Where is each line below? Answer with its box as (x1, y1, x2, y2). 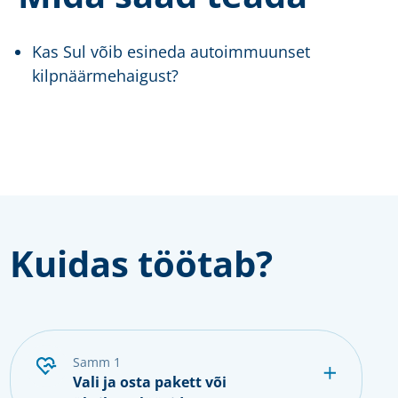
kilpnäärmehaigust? (32, 65, 179, 87)
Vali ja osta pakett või (72, 372, 227, 393)
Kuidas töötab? (9, 239, 273, 289)
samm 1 (79, 354, 121, 371)
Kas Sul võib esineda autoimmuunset (32, 41, 311, 63)
